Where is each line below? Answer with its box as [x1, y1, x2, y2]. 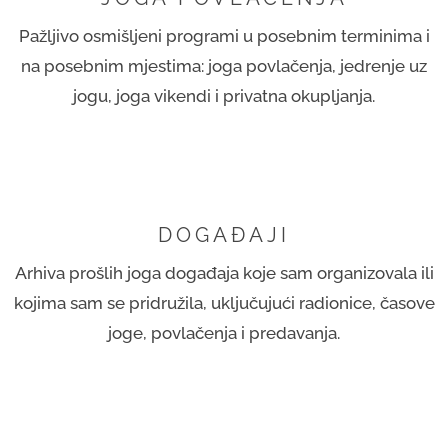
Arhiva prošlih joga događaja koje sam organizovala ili [14, 262, 434, 283]
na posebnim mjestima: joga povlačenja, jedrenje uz [21, 55, 427, 76]
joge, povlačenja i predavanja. [108, 322, 340, 343]
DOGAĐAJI [158, 222, 290, 247]
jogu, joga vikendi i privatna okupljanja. [73, 85, 375, 106]
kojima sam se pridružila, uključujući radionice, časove [13, 292, 435, 313]
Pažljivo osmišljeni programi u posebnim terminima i [18, 25, 430, 46]
